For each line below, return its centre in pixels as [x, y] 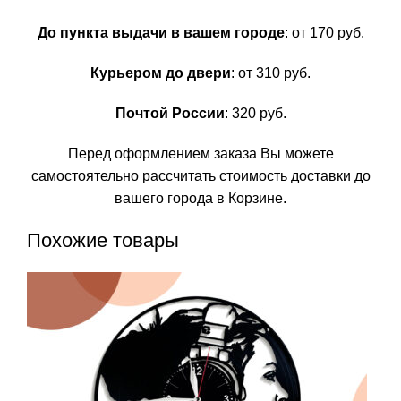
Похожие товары [103, 240]
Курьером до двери [161, 73]
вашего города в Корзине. [200, 198]
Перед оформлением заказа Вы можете [200, 153]
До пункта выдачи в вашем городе [161, 32]
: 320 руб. [255, 113]
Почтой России [170, 113]
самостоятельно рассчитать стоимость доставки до [200, 175]
